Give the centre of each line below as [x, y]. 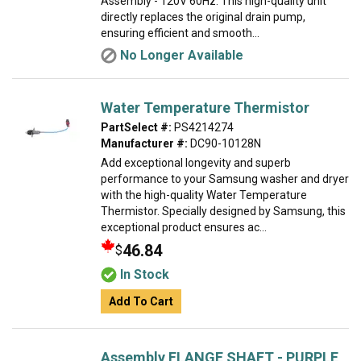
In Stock [145, 274]
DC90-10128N [224, 143]
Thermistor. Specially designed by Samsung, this [223, 211]
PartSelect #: [136, 127]
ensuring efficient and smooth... [180, 33]
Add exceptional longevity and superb [196, 163]
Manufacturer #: [144, 143]
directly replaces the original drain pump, [203, 17]
